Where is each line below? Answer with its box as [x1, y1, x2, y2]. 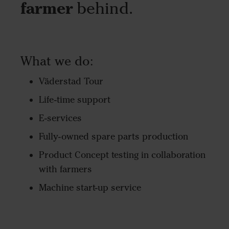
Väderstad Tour [39, 76, 103, 87]
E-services [39, 112, 82, 124]
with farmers [39, 164, 92, 175]
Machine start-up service [39, 182, 141, 194]
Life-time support [39, 94, 110, 106]
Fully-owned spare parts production [39, 131, 188, 143]
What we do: [20, 53, 94, 68]
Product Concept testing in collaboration [39, 149, 205, 161]
